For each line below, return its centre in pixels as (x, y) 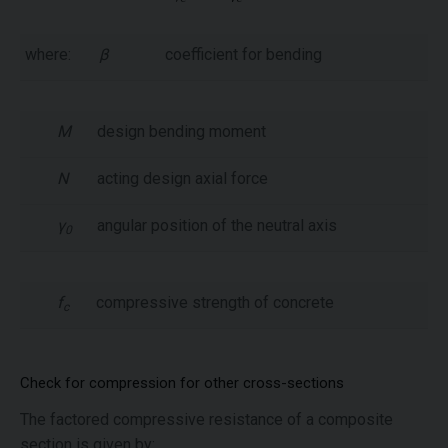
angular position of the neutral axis (217, 226)
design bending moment (181, 132)
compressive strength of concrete (215, 303)
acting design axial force (182, 179)
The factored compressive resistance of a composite (206, 420)
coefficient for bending (243, 55)
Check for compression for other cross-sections (182, 383)
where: (48, 55)
